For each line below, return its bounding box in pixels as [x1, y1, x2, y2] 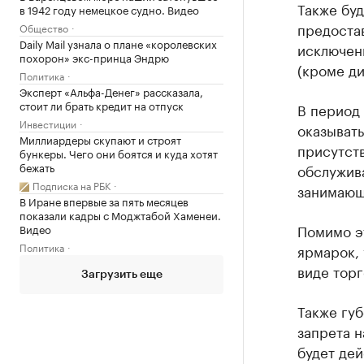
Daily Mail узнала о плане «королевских [19, 35, 217, 51]
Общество [19, 19, 68, 35]
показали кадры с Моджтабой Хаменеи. [19, 206, 221, 223]
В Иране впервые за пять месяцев [19, 193, 188, 209]
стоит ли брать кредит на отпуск [19, 97, 184, 113]
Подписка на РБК [32, 177, 110, 193]
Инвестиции [19, 115, 76, 131]
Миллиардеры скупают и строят [19, 131, 181, 147]
